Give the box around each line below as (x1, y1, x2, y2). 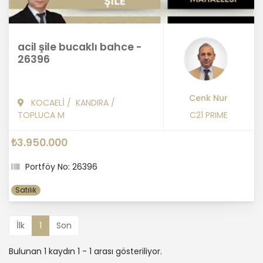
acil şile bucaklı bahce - (18, 39, 142, 54)
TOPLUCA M (18, 109, 65, 121)
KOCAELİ (31, 96, 65, 109)
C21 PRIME (190, 109, 228, 121)
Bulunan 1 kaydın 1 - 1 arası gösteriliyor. (9, 245, 162, 257)
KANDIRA (76, 96, 109, 109)
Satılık (15, 184, 37, 195)
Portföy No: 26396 (25, 160, 97, 173)
